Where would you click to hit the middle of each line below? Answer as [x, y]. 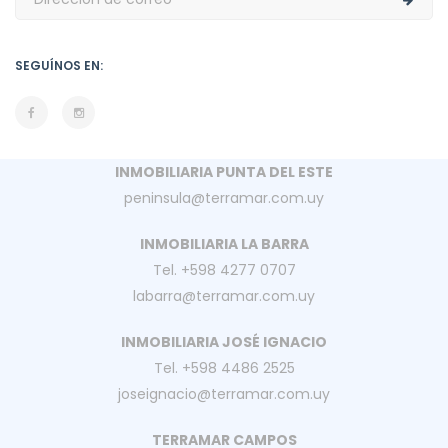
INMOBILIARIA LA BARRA [224, 243]
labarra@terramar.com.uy [224, 295]
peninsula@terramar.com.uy [224, 197]
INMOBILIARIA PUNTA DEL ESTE [224, 171]
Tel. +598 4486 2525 [224, 367]
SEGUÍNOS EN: [59, 65]
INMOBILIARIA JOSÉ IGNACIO [224, 341]
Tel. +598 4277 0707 [224, 269]
